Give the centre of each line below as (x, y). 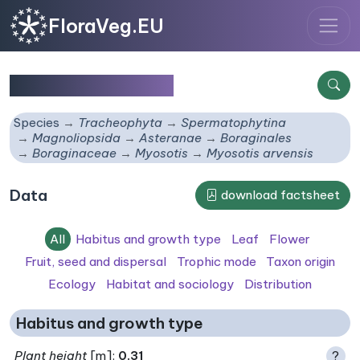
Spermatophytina (234, 123)
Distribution (278, 284)
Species (37, 123)
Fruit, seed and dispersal (95, 261)
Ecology (72, 284)
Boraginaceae (75, 153)
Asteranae (171, 138)
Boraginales (256, 138)
